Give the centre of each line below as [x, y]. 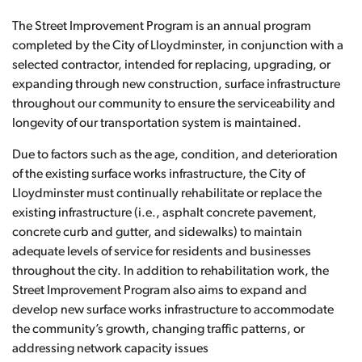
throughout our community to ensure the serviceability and [174, 104]
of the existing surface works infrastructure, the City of [158, 175]
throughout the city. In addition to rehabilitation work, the [170, 271]
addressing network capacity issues [110, 349]
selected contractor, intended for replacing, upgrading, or [171, 65]
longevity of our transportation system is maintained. [157, 124]
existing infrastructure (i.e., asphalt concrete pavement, [164, 213]
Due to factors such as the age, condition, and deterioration [175, 155]
